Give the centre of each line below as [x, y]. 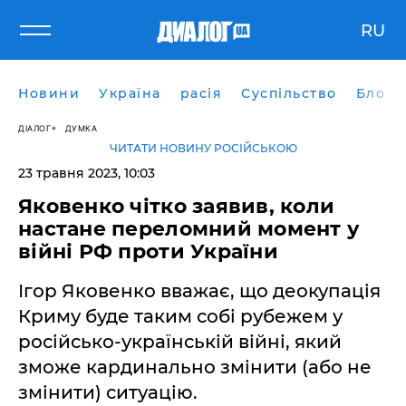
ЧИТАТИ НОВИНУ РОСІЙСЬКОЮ [203, 148]
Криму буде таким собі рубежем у [180, 316]
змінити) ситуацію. [108, 392]
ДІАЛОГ [34, 128]
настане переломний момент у [189, 229]
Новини [49, 93]
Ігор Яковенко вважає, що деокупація [199, 291]
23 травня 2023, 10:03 [87, 173]
